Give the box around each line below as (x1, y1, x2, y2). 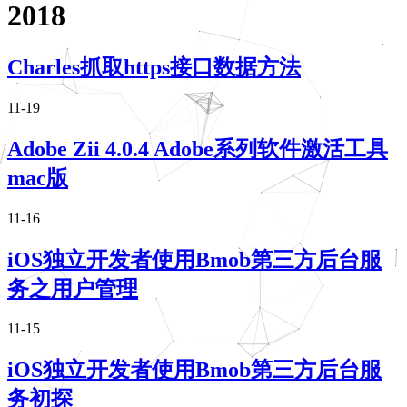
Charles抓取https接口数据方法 (7, 55, 301, 79)
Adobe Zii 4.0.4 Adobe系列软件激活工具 (7, 136, 388, 161)
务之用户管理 (7, 276, 138, 301)
